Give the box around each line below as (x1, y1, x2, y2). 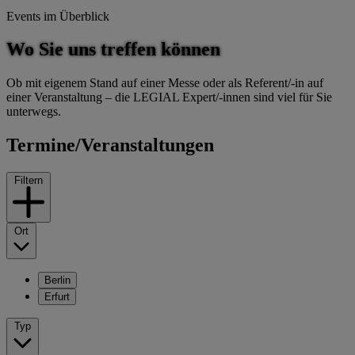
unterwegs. (6, 105, 61, 119)
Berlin (44, 274, 71, 287)
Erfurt (44, 291, 70, 303)
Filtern (14, 174, 43, 187)
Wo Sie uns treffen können (6, 39, 220, 60)
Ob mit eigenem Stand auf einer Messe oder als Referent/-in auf (6, 76, 323, 90)
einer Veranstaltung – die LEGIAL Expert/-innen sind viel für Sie (6, 90, 332, 105)
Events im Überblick (6, 9, 109, 23)
